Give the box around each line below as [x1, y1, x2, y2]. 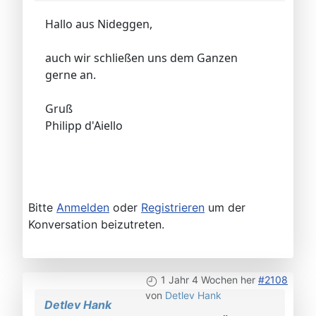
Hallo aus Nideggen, [45, 16, 155, 32]
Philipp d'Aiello [45, 118, 123, 134]
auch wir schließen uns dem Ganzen [45, 50, 238, 66]
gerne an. [45, 67, 99, 83]
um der [205, 200, 245, 215]
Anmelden [56, 200, 109, 215]
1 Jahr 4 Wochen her [161, 274, 255, 286]
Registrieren [141, 200, 205, 215]
